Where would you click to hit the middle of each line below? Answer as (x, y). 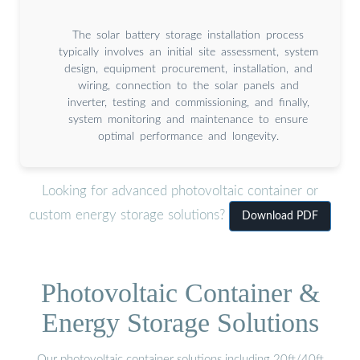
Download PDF (280, 217)
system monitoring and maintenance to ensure (188, 119)
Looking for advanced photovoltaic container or (180, 191)
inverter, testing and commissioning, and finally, (188, 102)
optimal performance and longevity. (188, 136)
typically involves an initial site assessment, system (188, 52)
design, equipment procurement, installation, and (188, 69)
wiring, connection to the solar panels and (188, 86)
